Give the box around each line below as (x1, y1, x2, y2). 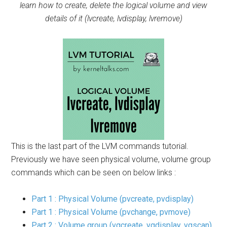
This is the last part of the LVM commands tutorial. (11, 141, 189, 151)
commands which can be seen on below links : (11, 168, 176, 177)
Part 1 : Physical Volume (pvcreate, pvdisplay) (31, 194, 194, 204)
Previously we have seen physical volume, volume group (11, 155, 211, 164)
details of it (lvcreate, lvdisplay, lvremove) (45, 14, 182, 23)
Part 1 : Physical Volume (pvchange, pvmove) (31, 207, 191, 217)
